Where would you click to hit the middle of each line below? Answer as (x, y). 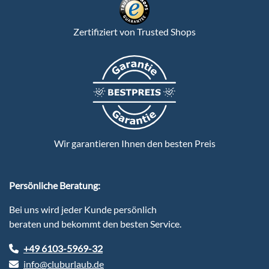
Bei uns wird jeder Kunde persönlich (83, 209)
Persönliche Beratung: (55, 185)
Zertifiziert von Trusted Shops (134, 31)
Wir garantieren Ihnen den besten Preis (134, 143)
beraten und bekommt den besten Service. (95, 223)
